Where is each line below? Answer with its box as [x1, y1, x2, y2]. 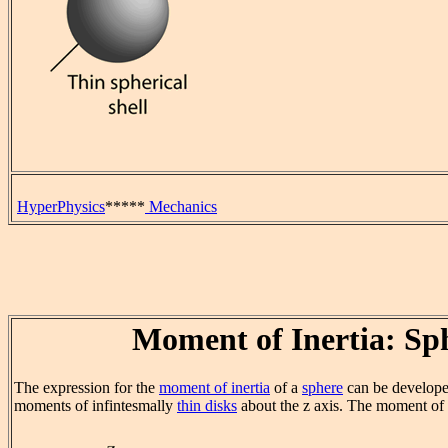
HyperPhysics [17, 198, 105, 215]
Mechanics [145, 198, 217, 215]
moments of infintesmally [14, 397, 177, 415]
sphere [302, 379, 343, 397]
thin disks [177, 397, 237, 415]
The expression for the [14, 379, 159, 397]
